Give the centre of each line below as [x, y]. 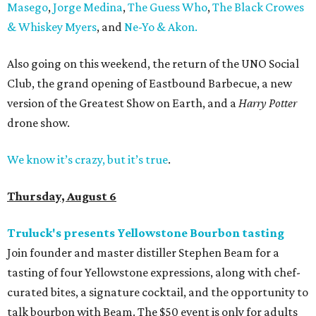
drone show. [38, 123]
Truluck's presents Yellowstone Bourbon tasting [146, 233]
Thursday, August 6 [62, 196]
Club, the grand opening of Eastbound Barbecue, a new [150, 84]
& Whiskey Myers [52, 27]
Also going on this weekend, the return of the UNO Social [153, 64]
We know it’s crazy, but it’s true [87, 160]
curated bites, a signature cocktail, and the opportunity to [158, 292]
